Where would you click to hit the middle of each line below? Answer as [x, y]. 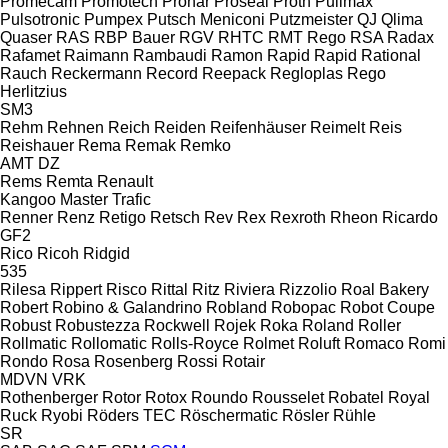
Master [84, 199]
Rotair [243, 361]
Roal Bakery [385, 289]
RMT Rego [307, 37]
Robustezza [97, 325]
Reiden [180, 127]
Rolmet [268, 343]
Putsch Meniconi [206, 19]
